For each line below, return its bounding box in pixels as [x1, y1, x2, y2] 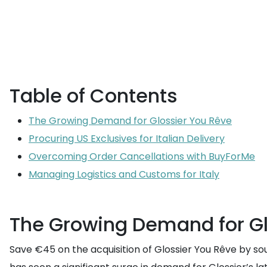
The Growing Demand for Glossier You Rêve [29, 114, 232, 128]
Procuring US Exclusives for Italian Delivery [29, 132, 225, 145]
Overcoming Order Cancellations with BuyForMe [29, 150, 255, 163]
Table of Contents [10, 82, 178, 109]
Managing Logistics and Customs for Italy [29, 167, 219, 181]
